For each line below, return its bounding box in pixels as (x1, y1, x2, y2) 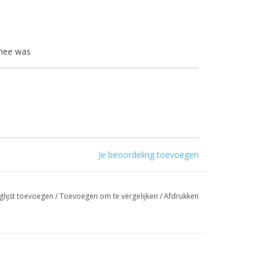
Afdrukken (163, 191, 199, 201)
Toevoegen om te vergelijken (59, 191, 160, 201)
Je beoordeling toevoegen (98, 149, 199, 160)
